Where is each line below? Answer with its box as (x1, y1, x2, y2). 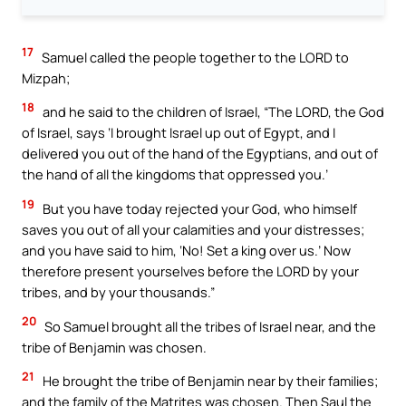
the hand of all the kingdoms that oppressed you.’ (22, 165, 328, 184)
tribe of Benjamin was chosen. (22, 337, 207, 356)
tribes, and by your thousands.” (22, 283, 215, 301)
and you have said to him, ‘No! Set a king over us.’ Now (22, 241, 351, 259)
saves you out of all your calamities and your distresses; (22, 220, 364, 238)
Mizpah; (22, 68, 70, 87)
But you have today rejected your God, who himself (40, 199, 357, 217)
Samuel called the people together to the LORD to (39, 47, 349, 66)
